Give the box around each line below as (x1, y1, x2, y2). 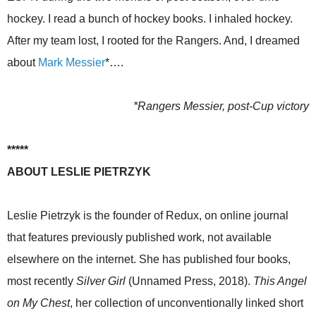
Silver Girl (76, 275, 126, 288)
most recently (7, 275, 76, 288)
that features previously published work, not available (7, 231, 272, 244)
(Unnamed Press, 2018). (126, 275, 253, 288)
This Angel (253, 275, 307, 288)
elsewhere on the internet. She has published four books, (7, 253, 291, 266)
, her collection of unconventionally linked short (70, 297, 303, 310)
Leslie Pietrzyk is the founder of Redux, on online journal (7, 209, 288, 222)
